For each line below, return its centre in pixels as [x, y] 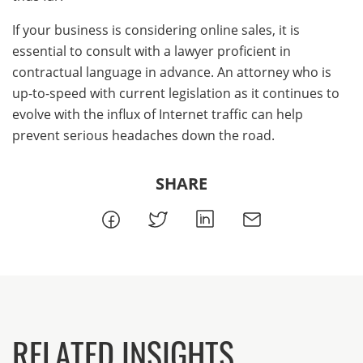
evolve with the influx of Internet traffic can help [158, 114]
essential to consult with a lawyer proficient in [152, 51]
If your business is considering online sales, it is [156, 30]
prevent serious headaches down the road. [143, 135]
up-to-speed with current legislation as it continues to [176, 93]
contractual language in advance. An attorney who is [172, 72]
